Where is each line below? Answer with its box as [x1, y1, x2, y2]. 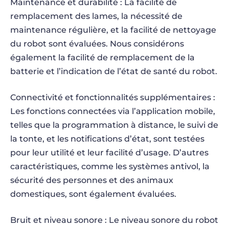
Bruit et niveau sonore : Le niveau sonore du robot [10, 215, 218, 225]
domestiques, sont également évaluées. [10, 189, 176, 199]
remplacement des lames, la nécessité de [10, 11, 182, 21]
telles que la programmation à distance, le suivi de [10, 120, 218, 130]
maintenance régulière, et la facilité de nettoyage [10, 25, 216, 35]
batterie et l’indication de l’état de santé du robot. [10, 66, 217, 76]
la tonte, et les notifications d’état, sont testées [10, 134, 204, 144]
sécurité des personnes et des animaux [10, 175, 173, 185]
